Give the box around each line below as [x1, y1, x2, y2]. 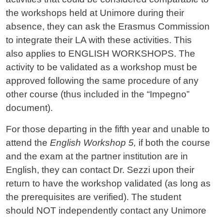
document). [6, 103, 53, 113]
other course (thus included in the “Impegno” [6, 89, 189, 100]
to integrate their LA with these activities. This [6, 35, 192, 46]
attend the [6, 138, 50, 148]
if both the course [136, 138, 210, 148]
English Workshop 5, [50, 138, 136, 148]
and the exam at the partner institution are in [6, 151, 188, 162]
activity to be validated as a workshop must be [6, 62, 197, 73]
